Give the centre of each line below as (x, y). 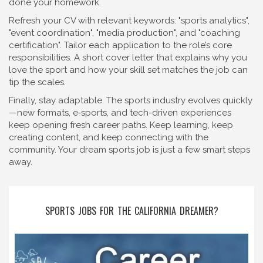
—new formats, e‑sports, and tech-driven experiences (120, 113)
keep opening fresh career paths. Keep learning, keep (121, 125)
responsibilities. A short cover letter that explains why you (128, 58)
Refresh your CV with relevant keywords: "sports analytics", (129, 21)
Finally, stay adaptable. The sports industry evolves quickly (131, 100)
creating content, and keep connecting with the (109, 137)
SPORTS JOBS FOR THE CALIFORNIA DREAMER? (131, 211)
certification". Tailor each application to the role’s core (120, 45)
